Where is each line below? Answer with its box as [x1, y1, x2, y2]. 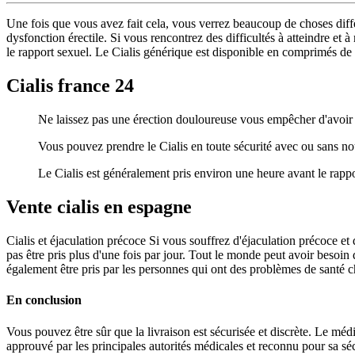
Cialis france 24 [6, 75, 134, 97]
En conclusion [6, 293, 82, 307]
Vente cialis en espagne [6, 197, 192, 218]
